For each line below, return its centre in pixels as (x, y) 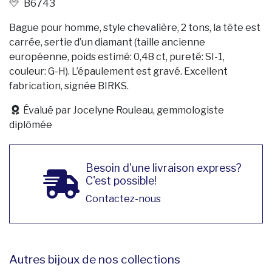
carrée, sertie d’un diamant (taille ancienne (107, 42)
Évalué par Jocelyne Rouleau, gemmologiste (124, 110)
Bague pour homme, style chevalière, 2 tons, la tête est (135, 28)
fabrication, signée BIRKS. (69, 86)
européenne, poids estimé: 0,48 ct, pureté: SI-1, (117, 57)
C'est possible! (121, 181)
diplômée (31, 125)
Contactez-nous (123, 199)
